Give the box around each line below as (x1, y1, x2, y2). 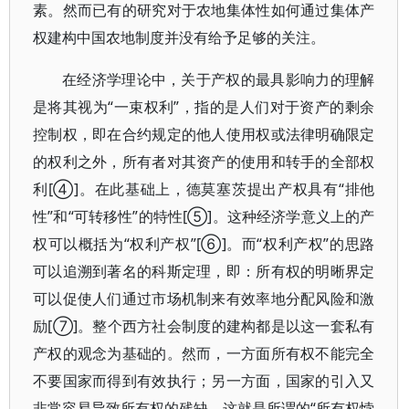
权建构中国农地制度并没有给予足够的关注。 (33, 27, 325, 47)
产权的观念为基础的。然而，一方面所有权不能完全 (33, 343, 375, 363)
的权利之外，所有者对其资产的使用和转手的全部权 (33, 152, 375, 172)
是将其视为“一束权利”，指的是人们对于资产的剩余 (33, 97, 375, 117)
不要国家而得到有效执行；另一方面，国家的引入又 (33, 371, 375, 391)
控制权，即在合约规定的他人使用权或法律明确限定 (33, 124, 375, 144)
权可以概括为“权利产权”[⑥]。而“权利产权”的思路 (33, 234, 375, 254)
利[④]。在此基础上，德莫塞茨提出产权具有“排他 (33, 179, 375, 199)
